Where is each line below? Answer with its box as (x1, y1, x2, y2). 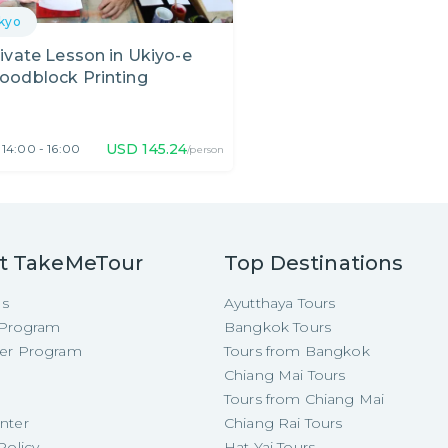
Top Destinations (224, 251, 404, 276)
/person (187, 143, 225, 157)
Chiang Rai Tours (224, 414, 343, 433)
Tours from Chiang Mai (224, 390, 385, 409)
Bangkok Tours (224, 318, 331, 337)
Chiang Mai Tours (224, 366, 346, 385)
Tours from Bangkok (224, 342, 370, 361)
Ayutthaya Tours (224, 294, 336, 313)
